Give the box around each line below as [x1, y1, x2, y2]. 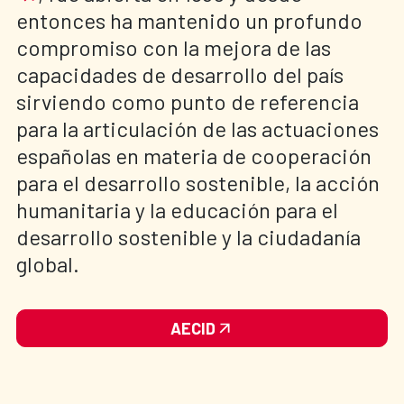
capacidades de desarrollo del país [16, 60, 344, 87]
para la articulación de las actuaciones [16, 115, 379, 142]
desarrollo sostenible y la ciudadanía [16, 223, 361, 250]
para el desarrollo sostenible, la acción [16, 169, 380, 196]
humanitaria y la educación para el [16, 196, 338, 223]
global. [16, 250, 79, 277]
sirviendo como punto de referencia [16, 87, 359, 115]
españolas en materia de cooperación [16, 142, 376, 169]
